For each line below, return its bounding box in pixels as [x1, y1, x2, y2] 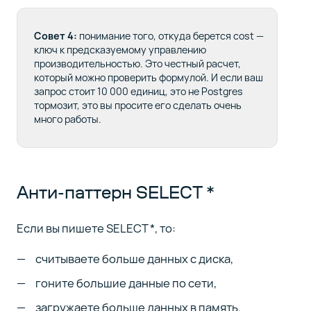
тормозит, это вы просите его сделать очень [33, 99, 242, 112]
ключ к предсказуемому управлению [33, 43, 206, 57]
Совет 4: [33, 29, 79, 43]
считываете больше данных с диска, [35, 251, 234, 267]
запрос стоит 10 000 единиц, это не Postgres [33, 85, 243, 99]
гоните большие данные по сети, [35, 275, 217, 292]
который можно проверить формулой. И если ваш [33, 71, 263, 85]
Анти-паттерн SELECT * [16, 181, 215, 204]
